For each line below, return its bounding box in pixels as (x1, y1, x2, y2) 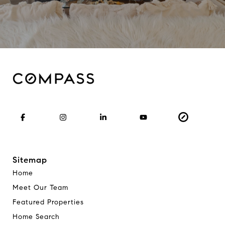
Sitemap (13, 155, 47, 166)
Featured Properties (13, 198, 84, 207)
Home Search (13, 212, 60, 221)
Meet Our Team (13, 183, 68, 192)
